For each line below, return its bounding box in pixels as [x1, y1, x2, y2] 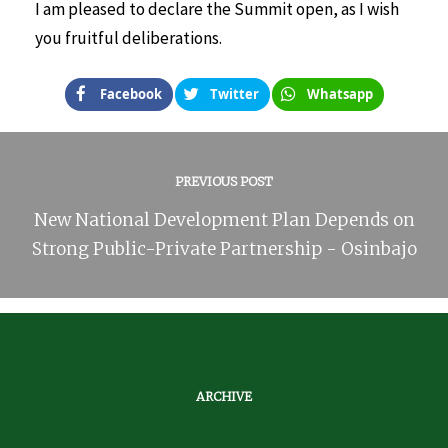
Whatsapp [306, 84, 373, 103]
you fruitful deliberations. [35, 26, 222, 49]
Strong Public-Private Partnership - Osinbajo [31, 237, 417, 260]
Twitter [209, 84, 259, 103]
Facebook [99, 84, 162, 103]
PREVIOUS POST [175, 173, 273, 189]
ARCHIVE [196, 388, 252, 404]
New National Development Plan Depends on [33, 208, 415, 231]
